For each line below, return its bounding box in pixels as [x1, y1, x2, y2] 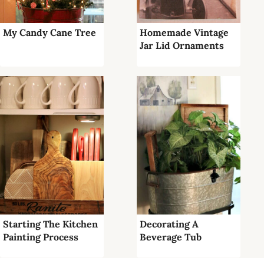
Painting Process [3, 230, 78, 243]
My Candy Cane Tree [3, 27, 96, 39]
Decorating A [140, 217, 199, 230]
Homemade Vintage [140, 27, 229, 39]
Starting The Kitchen [3, 217, 98, 230]
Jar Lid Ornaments [140, 39, 224, 52]
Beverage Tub [140, 230, 202, 243]
